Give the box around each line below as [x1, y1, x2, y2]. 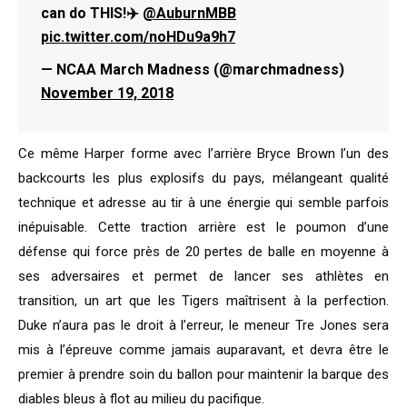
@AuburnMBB [143, 5, 236, 23]
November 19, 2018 [41, 84, 174, 103]
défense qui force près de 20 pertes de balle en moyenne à [18, 243, 389, 261]
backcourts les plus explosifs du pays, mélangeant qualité [18, 170, 389, 187]
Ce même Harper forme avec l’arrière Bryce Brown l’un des [18, 145, 389, 163]
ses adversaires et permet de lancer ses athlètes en [18, 268, 389, 285]
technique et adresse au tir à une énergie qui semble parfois [18, 194, 389, 212]
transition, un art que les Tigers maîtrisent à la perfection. [18, 293, 389, 310]
